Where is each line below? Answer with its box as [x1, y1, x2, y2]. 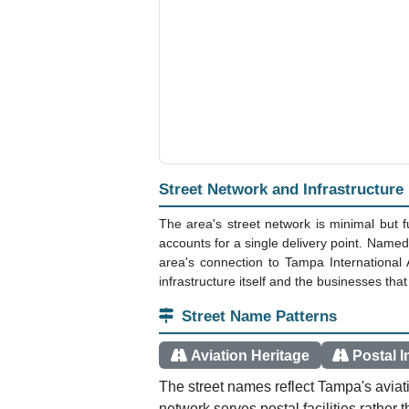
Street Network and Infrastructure [159, 180, 404, 198]
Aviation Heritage [190, 347, 309, 363]
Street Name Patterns [182, 308, 337, 325]
